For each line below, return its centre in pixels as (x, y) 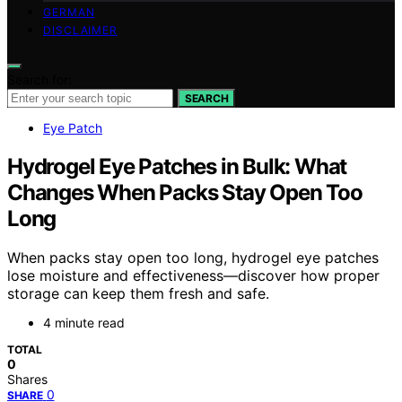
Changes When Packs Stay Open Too (185, 192)
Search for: (39, 79)
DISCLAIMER (80, 30)
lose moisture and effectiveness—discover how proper (193, 276)
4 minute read (84, 323)
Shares (27, 380)
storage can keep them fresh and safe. (138, 294)
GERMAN (69, 12)
